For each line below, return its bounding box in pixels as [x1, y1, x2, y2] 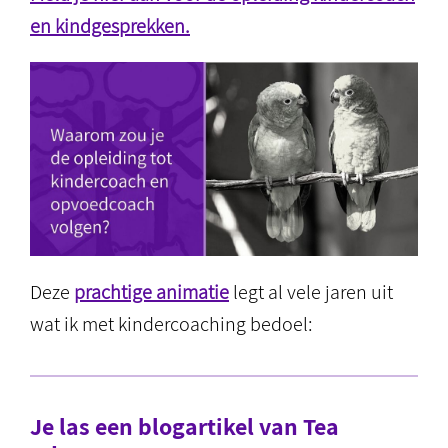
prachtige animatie [74, 279, 229, 305]
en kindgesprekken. [30, 13, 190, 39]
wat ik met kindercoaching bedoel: [30, 311, 313, 337]
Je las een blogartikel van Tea [30, 410, 339, 442]
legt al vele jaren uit [229, 279, 393, 305]
